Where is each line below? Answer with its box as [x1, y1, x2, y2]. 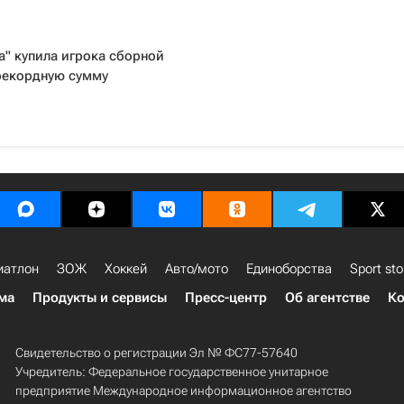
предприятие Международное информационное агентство [14, 383, 352, 398]
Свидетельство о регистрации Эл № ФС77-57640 [14, 345, 298, 360]
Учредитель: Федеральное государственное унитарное [14, 364, 328, 379]
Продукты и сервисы [32, 289, 167, 306]
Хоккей [105, 261, 147, 277]
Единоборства [246, 261, 332, 277]
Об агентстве [285, 289, 370, 306]
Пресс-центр [185, 289, 267, 306]
